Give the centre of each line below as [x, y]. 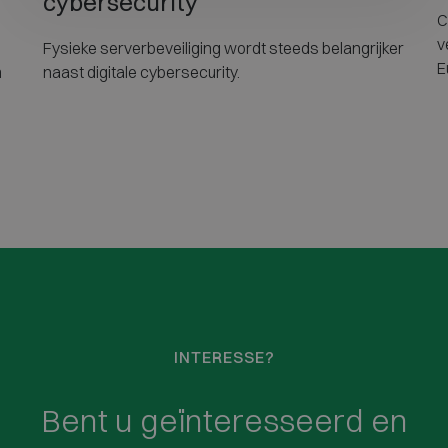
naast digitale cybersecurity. [141, 71]
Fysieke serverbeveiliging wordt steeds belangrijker [223, 47]
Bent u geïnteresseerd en [224, 420]
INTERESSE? [224, 356]
